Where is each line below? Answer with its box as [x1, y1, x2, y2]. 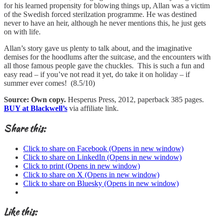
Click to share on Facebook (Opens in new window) [23, 144, 184, 153]
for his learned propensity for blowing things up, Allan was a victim [4, 1, 210, 10]
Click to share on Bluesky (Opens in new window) [23, 179, 179, 187]
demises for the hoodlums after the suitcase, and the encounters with [4, 53, 211, 62]
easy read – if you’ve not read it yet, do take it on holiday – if [4, 70, 190, 79]
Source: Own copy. [4, 95, 68, 104]
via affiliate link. [67, 104, 119, 113]
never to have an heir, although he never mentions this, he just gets [4, 19, 206, 28]
